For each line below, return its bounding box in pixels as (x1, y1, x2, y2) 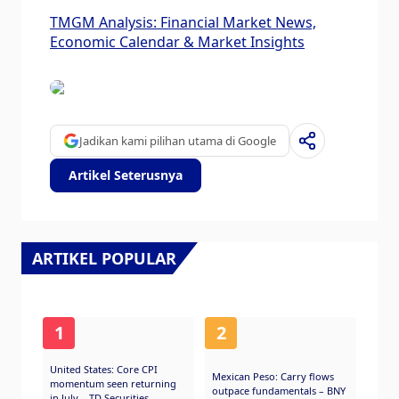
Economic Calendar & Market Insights (50, 32, 305, 52)
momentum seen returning (50, 377, 176, 390)
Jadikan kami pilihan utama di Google (79, 132, 276, 149)
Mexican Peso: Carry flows (212, 370, 334, 383)
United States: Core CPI (50, 362, 158, 376)
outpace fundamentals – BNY (212, 384, 346, 397)
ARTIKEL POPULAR (32, 248, 176, 269)
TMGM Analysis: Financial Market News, (50, 12, 316, 32)
